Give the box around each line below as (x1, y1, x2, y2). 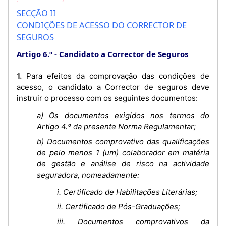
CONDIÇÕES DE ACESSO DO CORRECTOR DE (17, 19, 187, 31)
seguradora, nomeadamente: (37, 169, 139, 180)
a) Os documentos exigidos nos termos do (37, 110, 209, 120)
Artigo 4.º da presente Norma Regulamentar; (37, 122, 196, 131)
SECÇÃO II (17, 7, 56, 19)
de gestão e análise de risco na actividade (37, 158, 209, 168)
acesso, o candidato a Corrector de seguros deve (17, 82, 209, 92)
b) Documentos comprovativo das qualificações (37, 136, 209, 146)
